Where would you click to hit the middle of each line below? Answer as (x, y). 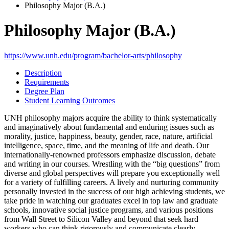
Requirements (47, 82)
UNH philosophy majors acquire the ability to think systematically (110, 118)
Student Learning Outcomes (70, 100)
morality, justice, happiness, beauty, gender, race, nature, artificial (108, 136)
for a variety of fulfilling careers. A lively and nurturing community (111, 182)
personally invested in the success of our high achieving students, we (114, 191)
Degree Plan (44, 91)
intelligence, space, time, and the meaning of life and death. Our (107, 145)
